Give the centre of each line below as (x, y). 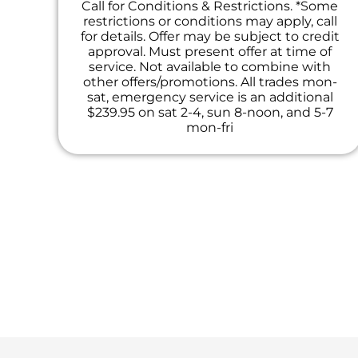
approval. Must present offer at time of (210, 52)
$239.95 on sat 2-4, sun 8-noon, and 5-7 (210, 113)
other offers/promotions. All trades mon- (210, 82)
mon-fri (210, 128)
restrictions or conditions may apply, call (210, 22)
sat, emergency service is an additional (210, 97)
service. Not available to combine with (210, 67)
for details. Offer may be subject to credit (210, 37)
